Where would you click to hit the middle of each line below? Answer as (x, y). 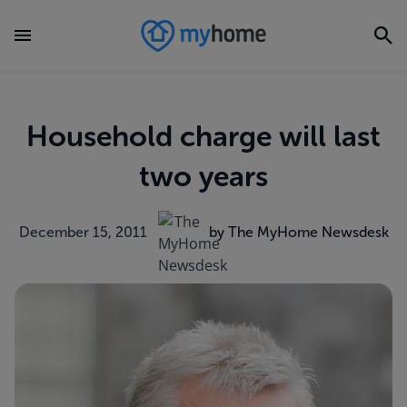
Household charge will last (203, 136)
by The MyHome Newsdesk (298, 232)
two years (203, 176)
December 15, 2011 (83, 232)
